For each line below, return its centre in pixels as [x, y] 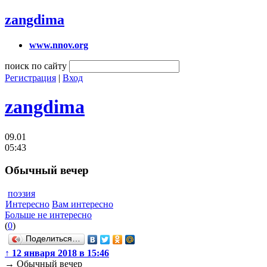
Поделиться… [53, 239]
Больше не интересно [48, 215]
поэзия [21, 194]
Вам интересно [83, 204]
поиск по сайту [36, 66]
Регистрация [30, 77]
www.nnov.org [59, 45]
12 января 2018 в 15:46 [59, 253]
